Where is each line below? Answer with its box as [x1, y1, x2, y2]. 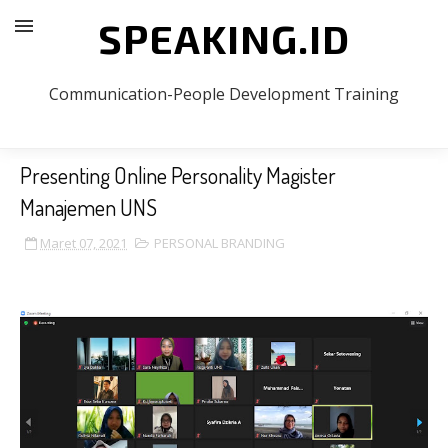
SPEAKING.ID [98, 14, 350, 62]
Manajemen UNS [20, 193, 157, 221]
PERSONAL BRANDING [154, 234, 285, 252]
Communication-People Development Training [49, 83, 399, 105]
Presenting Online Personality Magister [20, 161, 336, 189]
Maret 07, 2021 [40, 234, 127, 252]
